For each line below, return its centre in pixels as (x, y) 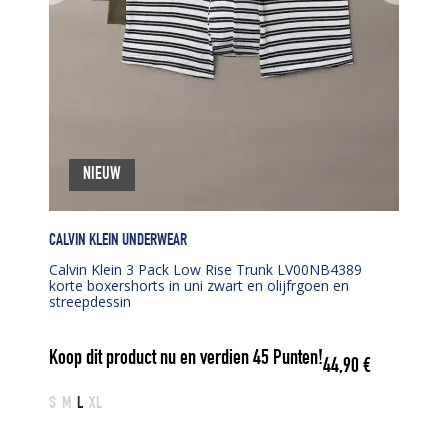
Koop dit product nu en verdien (151, 360)
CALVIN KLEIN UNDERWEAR (118, 241)
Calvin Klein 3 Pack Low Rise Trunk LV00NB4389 (205, 269)
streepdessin (90, 301)
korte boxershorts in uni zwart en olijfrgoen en (199, 285)
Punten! (296, 360)
